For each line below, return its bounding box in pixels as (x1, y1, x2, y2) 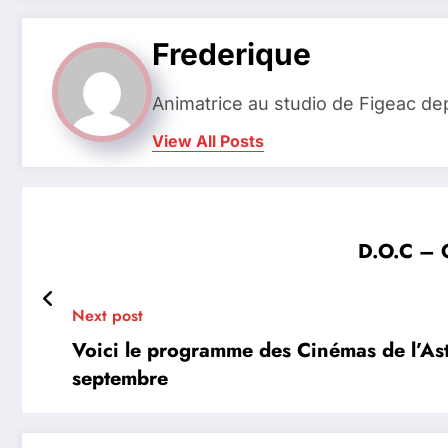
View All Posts (152, 130, 264, 151)
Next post (72, 303, 143, 327)
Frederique (152, 35, 311, 72)
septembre (72, 363, 168, 393)
